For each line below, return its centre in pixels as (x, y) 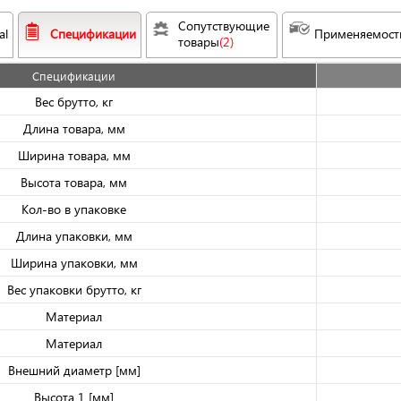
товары (199, 42)
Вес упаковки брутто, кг (74, 290)
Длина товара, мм (74, 129)
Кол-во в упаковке (74, 209)
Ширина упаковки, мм (74, 263)
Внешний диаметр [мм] (74, 371)
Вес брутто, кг (74, 102)
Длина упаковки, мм (74, 236)
